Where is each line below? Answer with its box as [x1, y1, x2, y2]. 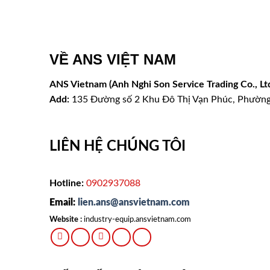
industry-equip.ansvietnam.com [84, 215, 192, 224]
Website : [49, 215, 83, 224]
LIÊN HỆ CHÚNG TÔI [49, 139, 186, 154]
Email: [49, 197, 78, 207]
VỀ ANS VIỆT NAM [49, 51, 177, 67]
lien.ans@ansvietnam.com [78, 197, 190, 207]
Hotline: [49, 178, 84, 188]
